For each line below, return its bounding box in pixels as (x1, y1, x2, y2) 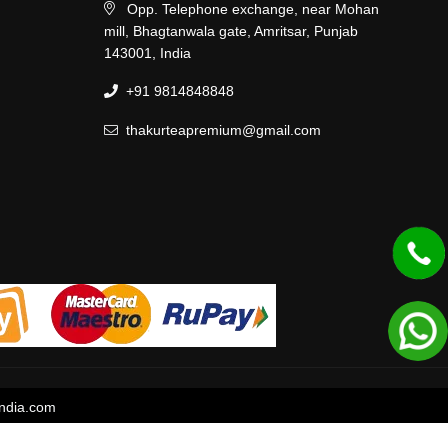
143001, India (104, 44, 191, 61)
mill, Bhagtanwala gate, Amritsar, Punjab (104, 22, 358, 39)
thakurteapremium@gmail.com (126, 121, 321, 138)
